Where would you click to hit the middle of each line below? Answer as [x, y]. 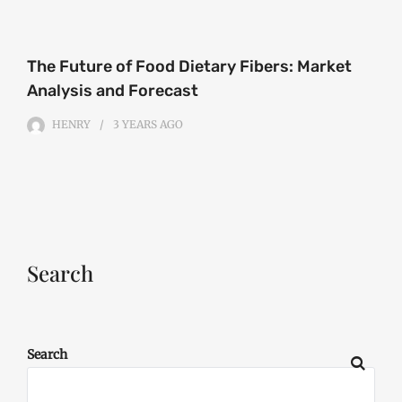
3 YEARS [135, 125]
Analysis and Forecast [113, 91]
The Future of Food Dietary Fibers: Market [189, 67]
